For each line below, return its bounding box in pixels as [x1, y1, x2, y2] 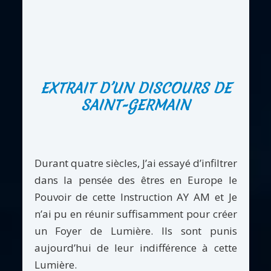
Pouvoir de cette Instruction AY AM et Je [34, 189, 237, 204]
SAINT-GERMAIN [81, 96, 190, 116]
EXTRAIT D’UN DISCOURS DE [40, 79, 231, 99]
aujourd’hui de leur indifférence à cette [34, 240, 237, 255]
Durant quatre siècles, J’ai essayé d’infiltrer [34, 155, 237, 170]
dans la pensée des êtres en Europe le [34, 172, 237, 187]
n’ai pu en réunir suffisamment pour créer [34, 206, 237, 221]
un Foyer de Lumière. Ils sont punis [34, 223, 237, 238]
